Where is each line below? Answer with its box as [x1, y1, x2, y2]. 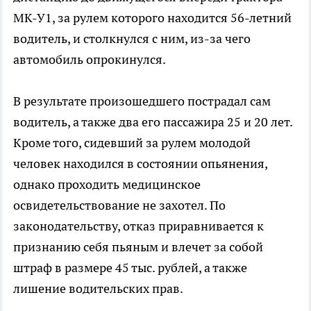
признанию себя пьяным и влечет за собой [13, 238, 263, 255]
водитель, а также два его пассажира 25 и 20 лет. [13, 113, 292, 130]
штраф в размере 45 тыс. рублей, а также [13, 259, 247, 276]
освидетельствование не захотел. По [13, 196, 226, 213]
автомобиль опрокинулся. [13, 51, 166, 67]
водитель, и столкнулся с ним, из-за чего [13, 30, 251, 47]
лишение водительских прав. [13, 280, 185, 296]
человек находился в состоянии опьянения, [13, 155, 267, 171]
